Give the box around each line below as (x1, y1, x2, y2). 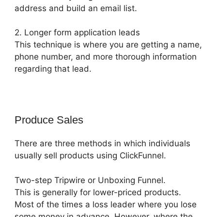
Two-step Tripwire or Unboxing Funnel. (15, 175, 166, 185)
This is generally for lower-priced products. (15, 187, 181, 197)
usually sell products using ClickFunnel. (15, 151, 166, 161)
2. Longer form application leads (15, 28, 140, 38)
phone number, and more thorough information (15, 52, 197, 62)
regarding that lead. (15, 64, 92, 74)
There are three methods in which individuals (15, 139, 190, 149)
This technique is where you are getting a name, (15, 40, 202, 50)
